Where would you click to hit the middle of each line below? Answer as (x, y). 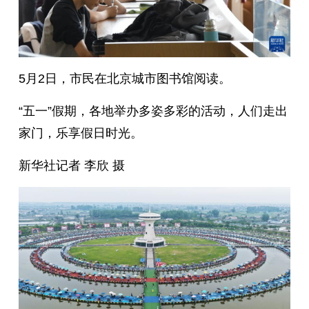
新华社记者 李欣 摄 (71, 166)
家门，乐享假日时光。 (80, 133)
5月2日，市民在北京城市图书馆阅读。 (124, 79)
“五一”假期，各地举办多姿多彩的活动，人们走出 (153, 111)
